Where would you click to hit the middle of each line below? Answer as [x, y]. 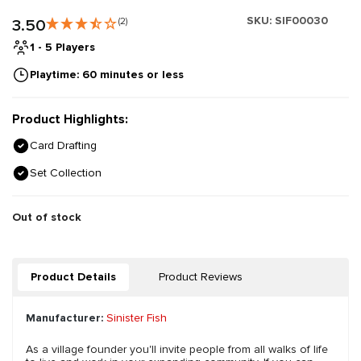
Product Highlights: [70, 120]
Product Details [73, 277]
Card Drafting [63, 146]
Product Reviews [201, 277]
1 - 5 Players [62, 48]
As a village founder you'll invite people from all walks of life [177, 350]
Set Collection [66, 173]
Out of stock [47, 218]
